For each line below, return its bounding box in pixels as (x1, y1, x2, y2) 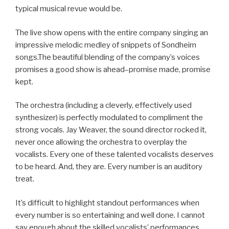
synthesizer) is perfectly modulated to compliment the (15, 113, 203, 123)
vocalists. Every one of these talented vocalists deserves (15, 150, 214, 159)
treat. (15, 174, 34, 184)
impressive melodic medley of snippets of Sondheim (15, 40, 196, 50)
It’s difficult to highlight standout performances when (15, 198, 199, 208)
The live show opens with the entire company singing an (15, 28, 208, 37)
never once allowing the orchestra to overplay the (15, 138, 187, 147)
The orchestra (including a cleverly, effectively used (15, 101, 192, 110)
